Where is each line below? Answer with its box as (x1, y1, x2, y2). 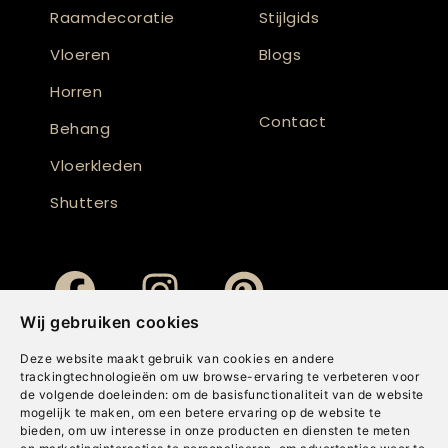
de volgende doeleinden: (20, 387, 172, 402)
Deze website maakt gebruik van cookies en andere (20, 351, 334, 366)
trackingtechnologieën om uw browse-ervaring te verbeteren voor (20, 369, 419, 384)
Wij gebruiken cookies (20, 312, 200, 332)
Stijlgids (258, 7, 320, 28)
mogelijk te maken (20, 405, 131, 420)
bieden (20, 423, 61, 438)
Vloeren (50, 44, 111, 65)
